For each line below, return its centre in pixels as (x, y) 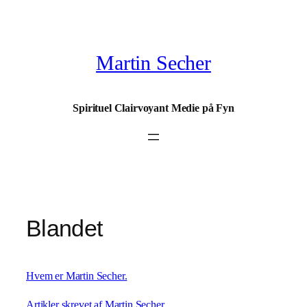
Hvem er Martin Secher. (77, 275)
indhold (21, 49)
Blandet (64, 229)
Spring (19, 13)
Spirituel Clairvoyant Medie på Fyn (153, 108)
